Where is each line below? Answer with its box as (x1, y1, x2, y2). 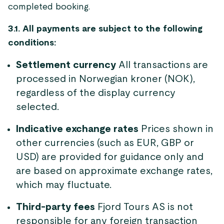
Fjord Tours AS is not (95, 202, 193, 212)
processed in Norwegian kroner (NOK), (16, 74, 195, 84)
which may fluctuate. (16, 180, 111, 190)
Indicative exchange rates (16, 124, 138, 134)
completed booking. (8, 2, 90, 11)
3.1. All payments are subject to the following (8, 24, 202, 33)
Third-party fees (16, 202, 95, 212)
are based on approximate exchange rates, (16, 166, 212, 176)
